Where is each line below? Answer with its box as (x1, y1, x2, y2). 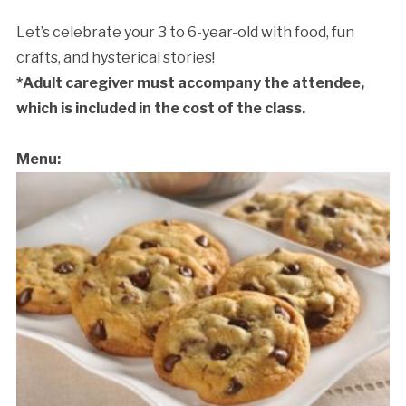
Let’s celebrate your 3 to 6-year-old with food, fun (15, 23, 354, 41)
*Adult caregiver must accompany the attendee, (15, 73, 364, 92)
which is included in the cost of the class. (15, 99, 305, 117)
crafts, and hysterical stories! (15, 48, 215, 66)
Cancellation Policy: (38, 258, 166, 274)
